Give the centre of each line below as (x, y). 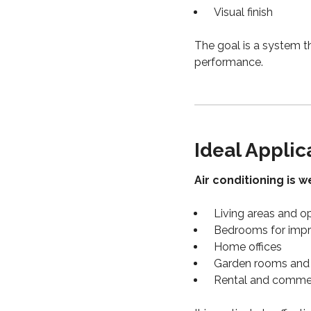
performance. (229, 62)
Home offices (248, 247)
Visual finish (243, 12)
